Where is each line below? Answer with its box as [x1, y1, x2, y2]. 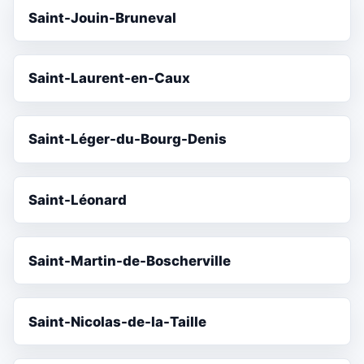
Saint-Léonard [28, 192, 128, 208]
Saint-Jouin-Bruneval [28, 9, 177, 26]
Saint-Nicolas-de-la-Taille [28, 313, 207, 330]
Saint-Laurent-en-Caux [28, 70, 191, 87]
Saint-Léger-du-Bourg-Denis [28, 131, 227, 148]
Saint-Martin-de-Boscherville [28, 252, 232, 269]
